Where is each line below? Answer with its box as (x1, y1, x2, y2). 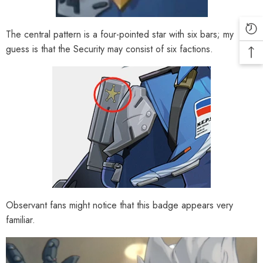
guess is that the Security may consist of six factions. (6, 42, 213, 56)
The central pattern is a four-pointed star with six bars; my (6, 27, 234, 41)
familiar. (6, 213, 35, 227)
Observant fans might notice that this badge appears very (6, 198, 233, 212)
